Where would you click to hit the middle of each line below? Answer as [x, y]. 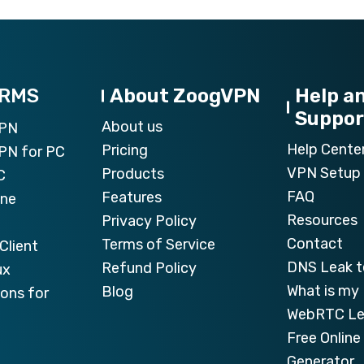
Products [133, 174]
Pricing [125, 151]
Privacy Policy [149, 221]
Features [132, 198]
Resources [322, 221]
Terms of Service [158, 245]
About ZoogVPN [185, 96]
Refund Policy [149, 269]
